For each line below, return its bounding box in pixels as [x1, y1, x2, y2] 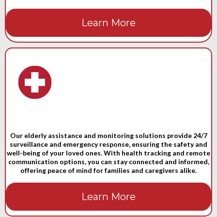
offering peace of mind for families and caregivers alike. [20, 166, 197, 174]
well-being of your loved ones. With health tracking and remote [7, 149, 210, 157]
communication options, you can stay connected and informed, [8, 157, 209, 166]
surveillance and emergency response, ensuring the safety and [10, 140, 207, 148]
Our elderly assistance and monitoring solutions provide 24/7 [10, 131, 207, 139]
